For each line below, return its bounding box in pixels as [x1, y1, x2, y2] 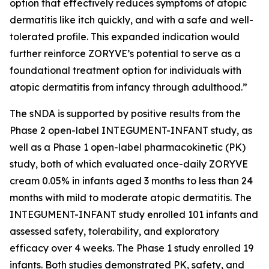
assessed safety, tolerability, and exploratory [10, 225, 219, 237]
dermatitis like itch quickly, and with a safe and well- [10, 14, 253, 26]
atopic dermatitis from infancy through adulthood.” [10, 81, 247, 93]
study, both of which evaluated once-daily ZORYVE [10, 158, 248, 170]
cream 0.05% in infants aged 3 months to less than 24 [10, 175, 253, 187]
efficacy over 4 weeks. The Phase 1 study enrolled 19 [10, 242, 253, 254]
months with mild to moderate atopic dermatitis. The [10, 192, 252, 204]
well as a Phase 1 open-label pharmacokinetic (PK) [10, 141, 246, 153]
